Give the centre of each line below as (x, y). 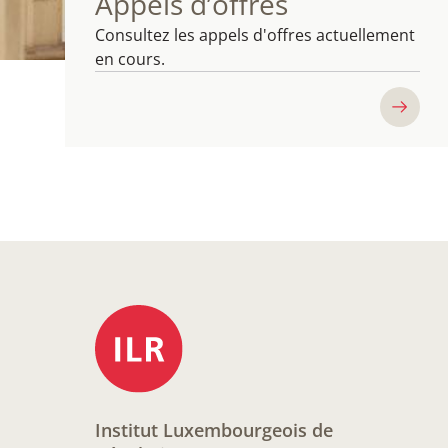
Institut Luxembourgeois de (214, 430)
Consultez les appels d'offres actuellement (255, 35)
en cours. (130, 59)
